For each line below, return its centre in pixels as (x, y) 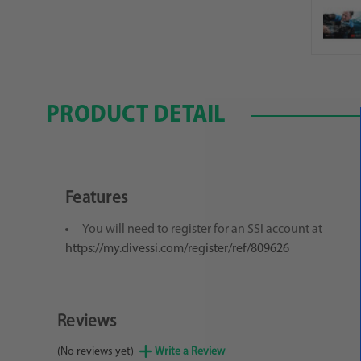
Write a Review (190, 352)
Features (96, 199)
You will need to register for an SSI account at (202, 230)
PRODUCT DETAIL (136, 115)
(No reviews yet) (97, 352)
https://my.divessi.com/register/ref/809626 (177, 249)
